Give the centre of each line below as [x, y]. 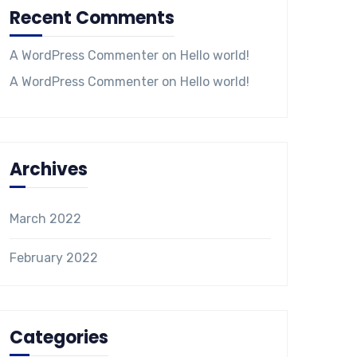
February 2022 [54, 258]
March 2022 [45, 219]
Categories [59, 337]
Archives [49, 169]
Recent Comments [92, 18]
